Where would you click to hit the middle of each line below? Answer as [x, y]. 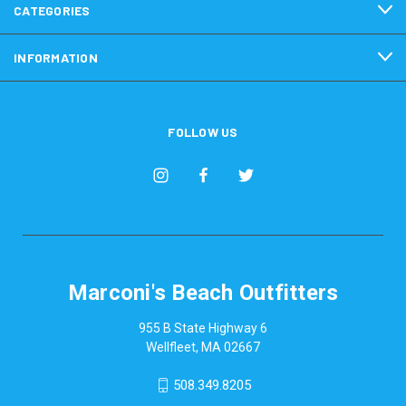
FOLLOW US [203, 131]
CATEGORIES [52, 10]
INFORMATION [56, 57]
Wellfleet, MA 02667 [203, 347]
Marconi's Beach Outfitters [203, 292]
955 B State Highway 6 [203, 328]
